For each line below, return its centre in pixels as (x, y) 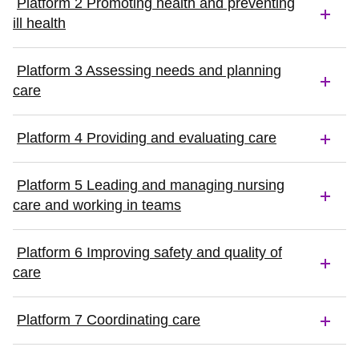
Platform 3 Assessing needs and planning (149, 71)
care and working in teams (97, 205)
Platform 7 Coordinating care (109, 320)
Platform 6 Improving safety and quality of (149, 252)
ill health (39, 23)
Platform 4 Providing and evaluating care (147, 138)
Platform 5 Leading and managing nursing (151, 185)
